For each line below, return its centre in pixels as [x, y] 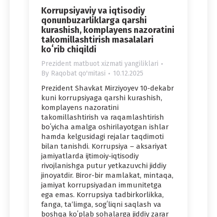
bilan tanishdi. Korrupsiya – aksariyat [104, 147]
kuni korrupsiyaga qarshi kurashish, [102, 98]
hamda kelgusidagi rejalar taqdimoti [102, 137]
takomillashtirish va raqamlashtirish [103, 117]
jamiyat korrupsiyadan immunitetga [101, 185]
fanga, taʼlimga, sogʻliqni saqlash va [101, 205]
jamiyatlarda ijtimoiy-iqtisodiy [90, 156]
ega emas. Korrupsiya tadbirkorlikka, [102, 195]
